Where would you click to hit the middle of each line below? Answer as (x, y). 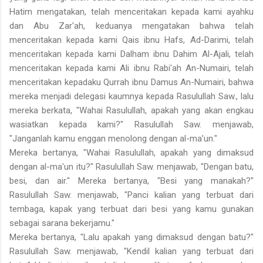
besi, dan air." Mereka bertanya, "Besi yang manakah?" (131, 181)
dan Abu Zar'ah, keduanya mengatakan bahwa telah (131, 26)
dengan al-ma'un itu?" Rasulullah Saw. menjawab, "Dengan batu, (131, 167)
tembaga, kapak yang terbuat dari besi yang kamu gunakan (131, 209)
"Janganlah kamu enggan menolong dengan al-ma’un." (113, 139)
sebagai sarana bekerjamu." (62, 223)
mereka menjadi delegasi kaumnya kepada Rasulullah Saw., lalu (131, 97)
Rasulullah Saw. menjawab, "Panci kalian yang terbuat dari (131, 195)
